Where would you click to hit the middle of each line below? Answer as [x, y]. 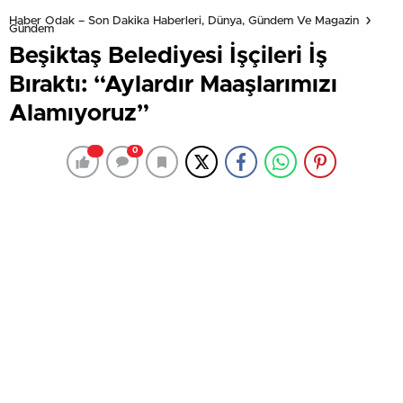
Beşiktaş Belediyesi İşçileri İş [168, 56]
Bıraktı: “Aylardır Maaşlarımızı [173, 85]
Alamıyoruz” [79, 113]
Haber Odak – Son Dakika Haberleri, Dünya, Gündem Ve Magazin [184, 21]
